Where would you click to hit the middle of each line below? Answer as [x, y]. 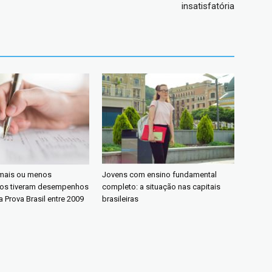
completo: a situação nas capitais [161, 187]
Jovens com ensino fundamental [159, 175]
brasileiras [120, 199]
